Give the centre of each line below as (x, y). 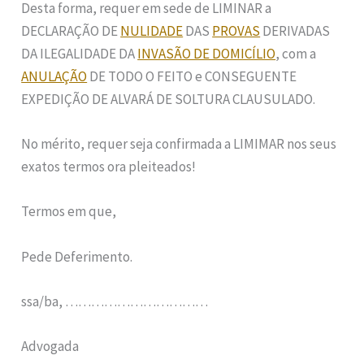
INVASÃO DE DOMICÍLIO (207, 54)
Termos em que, (69, 212)
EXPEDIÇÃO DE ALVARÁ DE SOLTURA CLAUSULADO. (169, 100)
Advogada (50, 346)
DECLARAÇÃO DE (71, 31)
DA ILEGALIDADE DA (80, 54)
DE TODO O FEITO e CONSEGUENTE (192, 77)
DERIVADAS (295, 31)
